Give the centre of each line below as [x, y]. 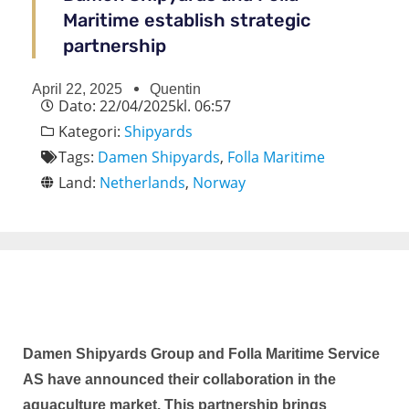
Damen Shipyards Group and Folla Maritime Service [201, 353]
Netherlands [142, 182]
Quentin [175, 89]
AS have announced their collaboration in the [179, 379]
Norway [219, 182]
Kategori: [91, 131]
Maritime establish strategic [187, 20]
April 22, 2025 [77, 89]
